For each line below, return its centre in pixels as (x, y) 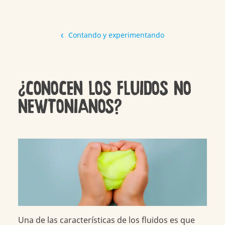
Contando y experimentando (116, 35)
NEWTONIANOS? (70, 107)
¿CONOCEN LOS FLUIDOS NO (104, 89)
